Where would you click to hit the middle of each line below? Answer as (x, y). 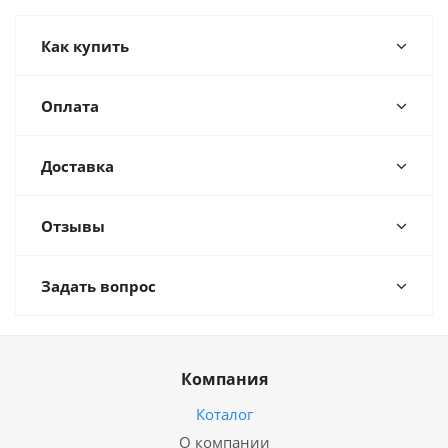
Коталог (224, 414)
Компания (224, 379)
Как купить (85, 46)
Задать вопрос (98, 286)
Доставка (77, 166)
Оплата (70, 106)
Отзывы (73, 226)
